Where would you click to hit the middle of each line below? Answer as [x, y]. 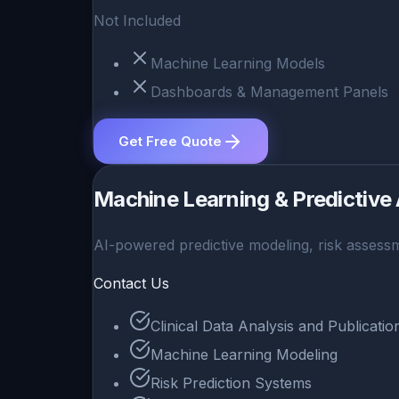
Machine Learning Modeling [244, 355]
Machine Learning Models [238, 64]
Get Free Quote [170, 142]
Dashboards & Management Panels [269, 92]
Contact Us [131, 284]
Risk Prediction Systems [231, 383]
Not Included [137, 21]
